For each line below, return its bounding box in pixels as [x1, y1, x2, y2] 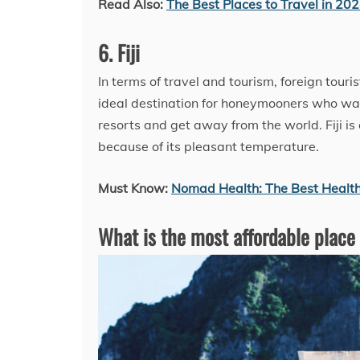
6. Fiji [98, 37, 140, 69]
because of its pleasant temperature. [98, 138, 319, 155]
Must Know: [98, 180, 171, 197]
